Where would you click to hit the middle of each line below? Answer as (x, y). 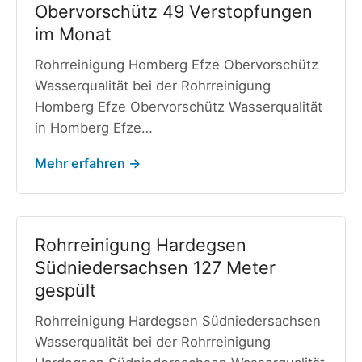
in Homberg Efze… (93, 127)
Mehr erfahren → (87, 164)
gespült (65, 290)
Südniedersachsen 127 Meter (155, 268)
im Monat (73, 34)
